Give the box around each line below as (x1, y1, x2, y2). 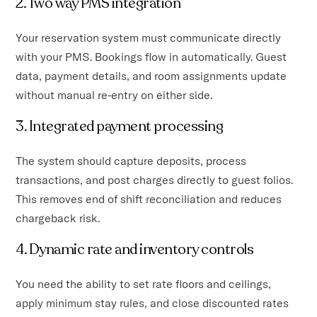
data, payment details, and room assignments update (16, 68, 287, 83)
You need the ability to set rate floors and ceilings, (16, 276, 272, 291)
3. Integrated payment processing (16, 116, 224, 136)
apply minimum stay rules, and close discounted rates (16, 295, 289, 310)
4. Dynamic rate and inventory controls (16, 239, 254, 259)
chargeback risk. (16, 210, 100, 225)
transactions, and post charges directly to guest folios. (16, 172, 294, 187)
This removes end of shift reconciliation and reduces (16, 191, 282, 206)
